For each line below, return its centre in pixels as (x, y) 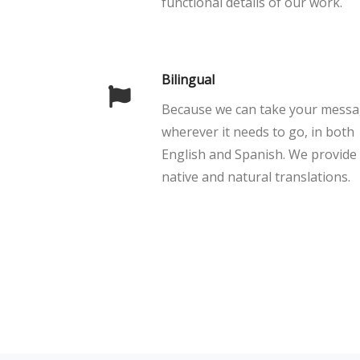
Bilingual (188, 80)
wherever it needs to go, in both (258, 132)
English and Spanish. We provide (259, 154)
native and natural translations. (256, 177)
